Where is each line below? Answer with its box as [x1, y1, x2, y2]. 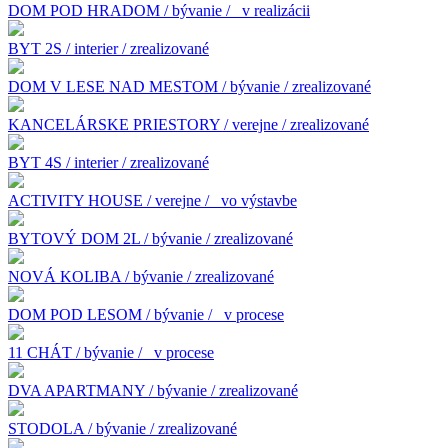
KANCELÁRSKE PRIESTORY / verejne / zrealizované [8, 115, 369, 133]
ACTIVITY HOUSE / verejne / [8, 191, 213, 209]
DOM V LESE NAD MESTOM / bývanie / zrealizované [8, 77, 371, 95]
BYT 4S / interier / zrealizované [8, 153, 209, 171]
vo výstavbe [213, 191, 297, 209]
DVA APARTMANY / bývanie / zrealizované [8, 381, 298, 399]
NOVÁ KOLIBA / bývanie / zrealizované [8, 267, 274, 285]
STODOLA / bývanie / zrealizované [8, 419, 237, 437]
